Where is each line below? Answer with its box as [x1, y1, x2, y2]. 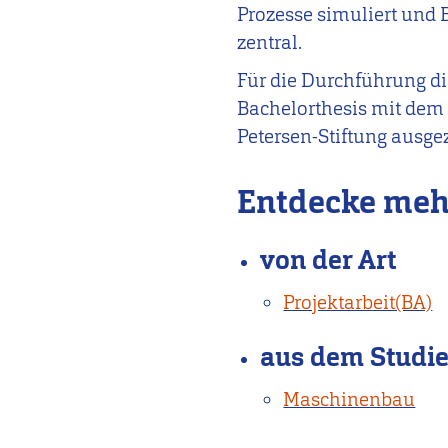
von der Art [260, 244, 397, 278]
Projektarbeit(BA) [283, 290, 433, 316]
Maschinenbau [283, 386, 416, 412]
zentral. [237, 30, 303, 56]
